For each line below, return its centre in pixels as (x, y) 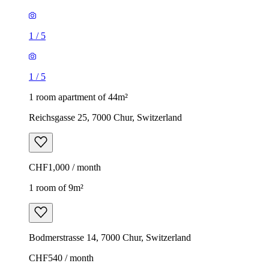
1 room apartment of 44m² (78, 97)
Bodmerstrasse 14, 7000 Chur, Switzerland (110, 237)
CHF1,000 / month (65, 167)
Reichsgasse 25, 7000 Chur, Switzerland (105, 117)
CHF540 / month (61, 258)
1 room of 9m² (56, 187)
